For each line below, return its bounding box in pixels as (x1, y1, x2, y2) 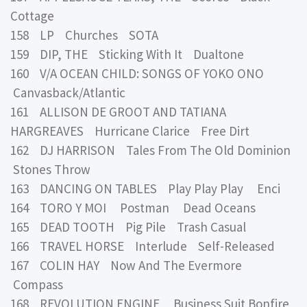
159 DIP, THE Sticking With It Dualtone (10, 45, 244, 62)
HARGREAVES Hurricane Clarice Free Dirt (10, 122, 249, 139)
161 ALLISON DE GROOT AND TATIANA (10, 103, 226, 120)
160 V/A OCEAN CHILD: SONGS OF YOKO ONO (10, 64, 269, 82)
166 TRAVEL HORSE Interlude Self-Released (10, 237, 275, 254)
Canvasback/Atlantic (10, 84, 125, 101)
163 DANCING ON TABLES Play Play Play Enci (10, 180, 280, 197)
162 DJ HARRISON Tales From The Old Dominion (10, 141, 296, 158)
